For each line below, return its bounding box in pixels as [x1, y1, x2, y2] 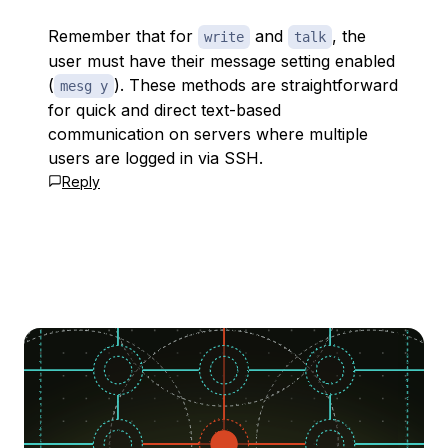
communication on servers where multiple [48, 124, 368, 144]
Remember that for [48, 26, 198, 46]
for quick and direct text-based [48, 100, 281, 120]
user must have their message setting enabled [48, 51, 395, 71]
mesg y [60, 78, 108, 94]
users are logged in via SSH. [48, 148, 263, 168]
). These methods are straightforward [114, 75, 398, 95]
